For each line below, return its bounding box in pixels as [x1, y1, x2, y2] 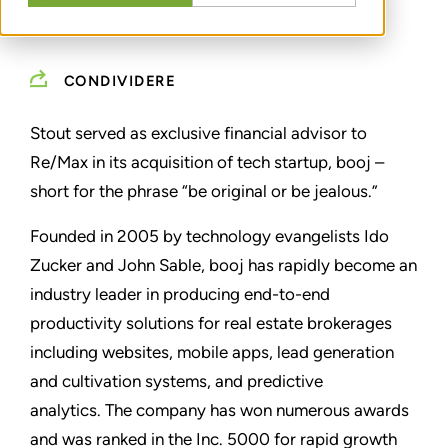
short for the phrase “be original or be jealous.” [30, 181, 378, 202]
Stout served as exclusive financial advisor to [30, 123, 367, 144]
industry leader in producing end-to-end [30, 284, 330, 305]
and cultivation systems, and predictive [30, 371, 323, 392]
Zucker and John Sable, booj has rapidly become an [30, 255, 417, 276]
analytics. [30, 400, 101, 421]
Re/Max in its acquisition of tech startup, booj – [30, 152, 384, 173]
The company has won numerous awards [105, 400, 409, 421]
